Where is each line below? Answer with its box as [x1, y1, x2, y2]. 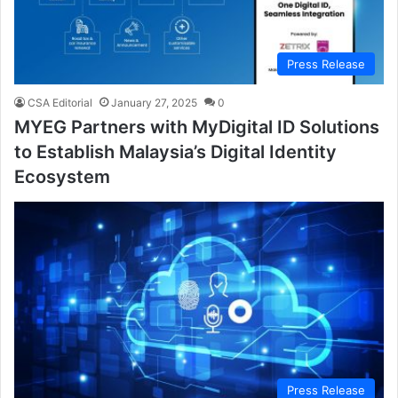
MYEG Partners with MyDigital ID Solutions [14, 116, 379, 139]
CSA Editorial [28, 96, 92, 110]
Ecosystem [14, 166, 110, 188]
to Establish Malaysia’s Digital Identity [14, 141, 337, 163]
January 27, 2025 [111, 96, 197, 110]
